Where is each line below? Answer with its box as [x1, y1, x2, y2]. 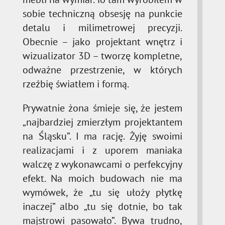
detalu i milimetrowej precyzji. [22, 21, 183, 34]
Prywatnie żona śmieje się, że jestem [22, 101, 183, 115]
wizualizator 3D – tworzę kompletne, [22, 49, 183, 62]
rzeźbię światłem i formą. [22, 77, 129, 90]
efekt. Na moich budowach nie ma [22, 171, 183, 185]
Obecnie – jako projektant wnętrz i [22, 35, 183, 48]
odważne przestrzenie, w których [22, 63, 183, 76]
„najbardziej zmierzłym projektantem [22, 115, 183, 129]
